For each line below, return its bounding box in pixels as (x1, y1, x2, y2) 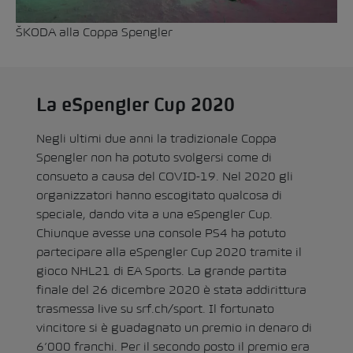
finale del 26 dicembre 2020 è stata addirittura (36, 282, 307, 296)
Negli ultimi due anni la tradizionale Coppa (36, 131, 277, 145)
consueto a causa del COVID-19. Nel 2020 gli (36, 169, 293, 183)
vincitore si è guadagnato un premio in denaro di (36, 320, 312, 334)
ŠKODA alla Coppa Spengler (16, 24, 173, 39)
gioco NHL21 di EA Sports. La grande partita (36, 263, 287, 277)
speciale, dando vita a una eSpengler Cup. (36, 206, 273, 221)
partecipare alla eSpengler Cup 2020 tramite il (36, 244, 302, 258)
